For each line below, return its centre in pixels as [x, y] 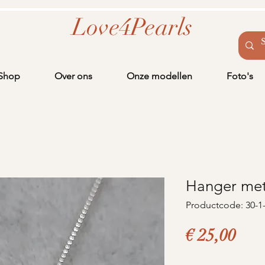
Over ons [73, 76]
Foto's [240, 76]
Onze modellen [159, 76]
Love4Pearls [132, 27]
